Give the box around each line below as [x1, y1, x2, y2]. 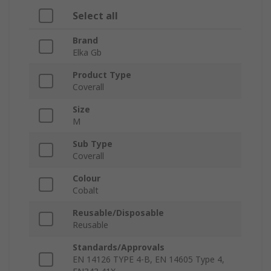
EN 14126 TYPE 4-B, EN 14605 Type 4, [73, 253, 224, 266]
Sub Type [73, 138, 113, 150]
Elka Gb [73, 47, 102, 59]
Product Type [73, 69, 131, 81]
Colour [73, 172, 100, 184]
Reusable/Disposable [73, 207, 164, 219]
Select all [73, 9, 118, 23]
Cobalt [73, 184, 99, 197]
